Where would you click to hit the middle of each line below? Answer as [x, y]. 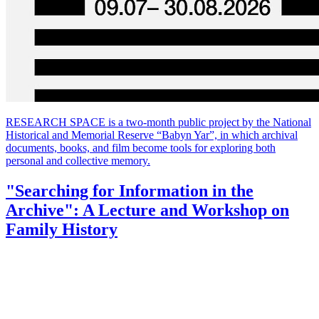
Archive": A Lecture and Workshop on [147, 210]
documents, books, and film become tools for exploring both [141, 147]
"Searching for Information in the [130, 190]
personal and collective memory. [78, 160]
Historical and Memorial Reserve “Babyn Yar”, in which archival [152, 135]
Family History [62, 229]
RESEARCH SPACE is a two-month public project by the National [158, 122]
